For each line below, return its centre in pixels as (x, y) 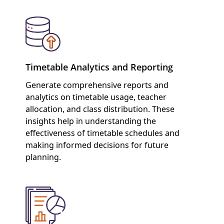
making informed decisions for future (97, 145)
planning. (43, 157)
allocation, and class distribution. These (100, 109)
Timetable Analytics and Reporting (99, 67)
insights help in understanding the (90, 121)
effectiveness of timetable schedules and (102, 133)
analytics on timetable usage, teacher (96, 97)
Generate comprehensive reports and (97, 85)
